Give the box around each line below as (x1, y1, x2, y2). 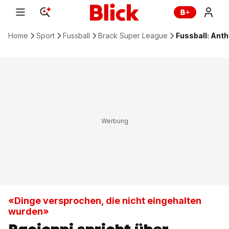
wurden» (8, 206, 49, 217)
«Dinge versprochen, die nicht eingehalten (8, 195, 201, 206)
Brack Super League (98, 31, 168, 40)
